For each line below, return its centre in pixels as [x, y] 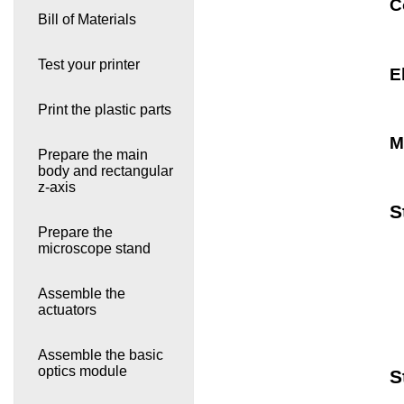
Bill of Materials [87, 19]
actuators [67, 309]
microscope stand [94, 248]
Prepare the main [92, 154]
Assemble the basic [100, 354]
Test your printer [88, 64]
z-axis [56, 187]
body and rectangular [105, 170]
